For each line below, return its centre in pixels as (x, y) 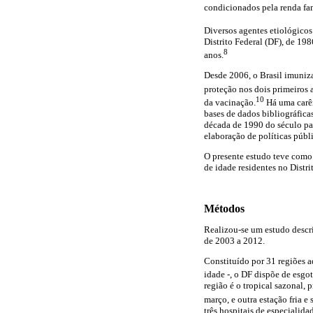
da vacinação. (230, 103)
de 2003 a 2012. (234, 240)
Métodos (224, 208)
